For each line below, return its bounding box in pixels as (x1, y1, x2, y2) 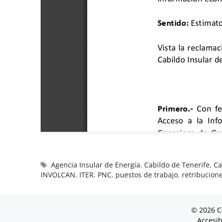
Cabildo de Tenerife (144, 160, 210, 169)
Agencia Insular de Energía (51, 160, 141, 169)
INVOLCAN (41, 169, 75, 179)
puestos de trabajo (115, 169, 178, 179)
